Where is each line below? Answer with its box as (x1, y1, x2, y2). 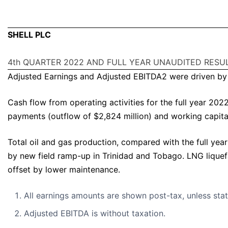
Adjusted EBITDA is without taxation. (24, 208, 165, 219)
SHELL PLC (8, 30, 51, 40)
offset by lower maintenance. (8, 164, 120, 175)
